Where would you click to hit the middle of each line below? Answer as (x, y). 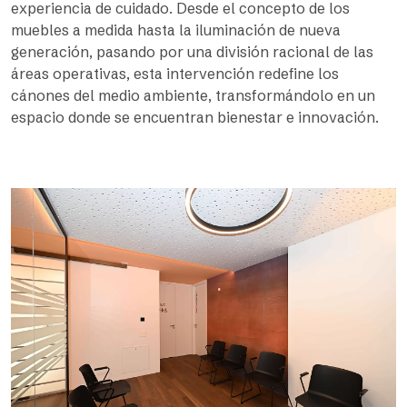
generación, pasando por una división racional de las (192, 52)
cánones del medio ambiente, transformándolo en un (193, 95)
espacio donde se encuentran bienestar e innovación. (195, 117)
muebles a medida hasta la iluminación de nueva (176, 30)
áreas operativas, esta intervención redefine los (175, 74)
